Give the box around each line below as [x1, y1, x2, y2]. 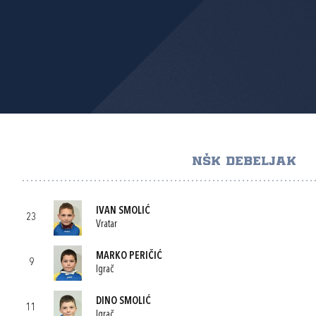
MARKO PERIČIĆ [96, 250, 162, 262]
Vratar [96, 219, 117, 230]
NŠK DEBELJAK [191, 156, 296, 167]
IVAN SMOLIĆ [96, 205, 150, 217]
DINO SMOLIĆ [96, 296, 151, 307]
